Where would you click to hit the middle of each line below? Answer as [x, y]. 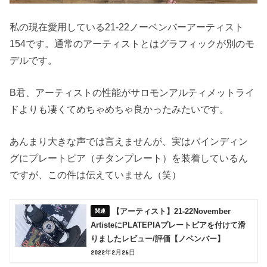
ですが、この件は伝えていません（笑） [96, 175]
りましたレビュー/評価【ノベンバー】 [158, 238]
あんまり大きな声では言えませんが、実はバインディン [129, 142]
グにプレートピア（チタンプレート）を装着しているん [129, 158]
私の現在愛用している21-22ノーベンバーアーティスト [127, 27]
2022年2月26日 [113, 252]
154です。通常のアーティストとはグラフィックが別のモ [132, 43]
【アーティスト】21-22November [172, 211]
